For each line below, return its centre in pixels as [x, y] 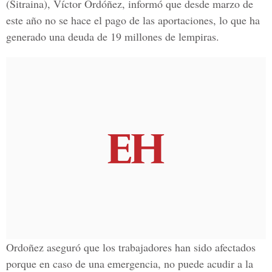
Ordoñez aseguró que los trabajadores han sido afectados [131, 247]
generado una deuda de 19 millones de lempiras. [113, 36]
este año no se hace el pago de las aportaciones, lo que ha [133, 20]
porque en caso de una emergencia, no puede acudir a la [130, 263]
